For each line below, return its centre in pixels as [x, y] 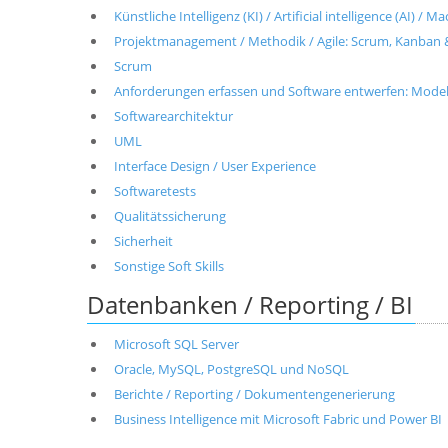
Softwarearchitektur [173, 116]
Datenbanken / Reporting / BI [250, 304]
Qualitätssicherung [169, 216]
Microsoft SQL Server [176, 344]
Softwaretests [154, 191]
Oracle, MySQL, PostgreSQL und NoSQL [231, 369]
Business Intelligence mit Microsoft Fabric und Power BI [277, 419]
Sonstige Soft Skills [168, 266]
